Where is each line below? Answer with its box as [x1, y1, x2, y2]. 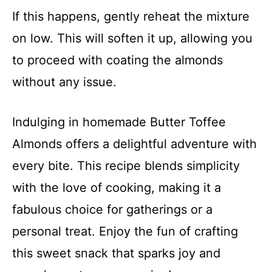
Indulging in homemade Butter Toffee [12, 115, 226, 129]
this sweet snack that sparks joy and [12, 246, 220, 260]
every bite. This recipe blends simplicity [12, 158, 240, 173]
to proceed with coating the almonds [12, 53, 223, 67]
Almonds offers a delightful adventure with [12, 137, 257, 151]
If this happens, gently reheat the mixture [12, 9, 250, 24]
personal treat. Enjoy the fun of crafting [12, 224, 238, 239]
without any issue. [12, 75, 117, 89]
